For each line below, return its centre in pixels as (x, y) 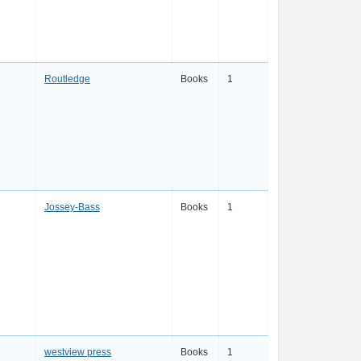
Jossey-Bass (72, 207)
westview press (78, 352)
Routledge (67, 79)
